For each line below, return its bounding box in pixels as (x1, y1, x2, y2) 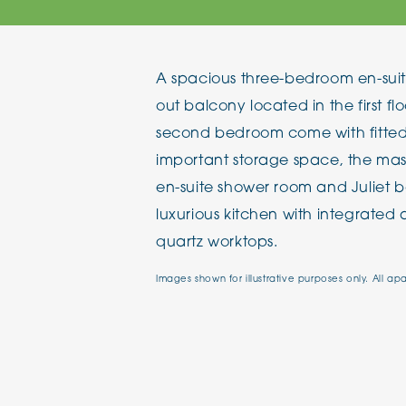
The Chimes (287, 14, 360, 26)
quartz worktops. (156, 236, 278, 250)
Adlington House (287, 72, 392, 84)
